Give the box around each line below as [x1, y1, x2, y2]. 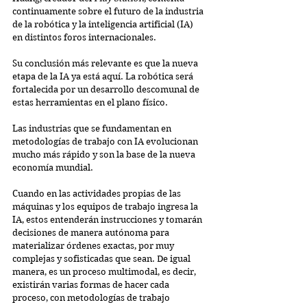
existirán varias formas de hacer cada [12, 280, 171, 291]
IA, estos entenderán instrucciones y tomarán [12, 214, 204, 225]
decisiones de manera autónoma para [12, 228, 171, 238]
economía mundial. [12, 162, 93, 173]
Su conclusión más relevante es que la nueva [12, 58, 200, 69]
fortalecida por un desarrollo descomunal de [12, 84, 201, 95]
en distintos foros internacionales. [12, 32, 156, 43]
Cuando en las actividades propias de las [12, 188, 183, 199]
